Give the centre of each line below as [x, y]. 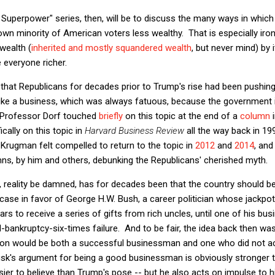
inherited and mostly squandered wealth [111, 48]
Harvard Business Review [134, 130]
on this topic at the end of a [181, 116]
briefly [111, 116]
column [255, 116]
